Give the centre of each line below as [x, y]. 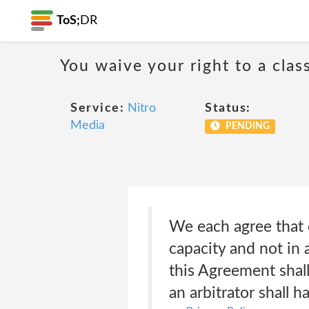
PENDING [246, 126]
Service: [97, 108]
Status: [228, 108]
